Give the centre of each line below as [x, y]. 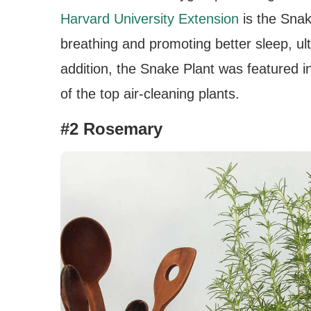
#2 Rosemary [111, 128]
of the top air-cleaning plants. [150, 93]
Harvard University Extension [150, 18]
